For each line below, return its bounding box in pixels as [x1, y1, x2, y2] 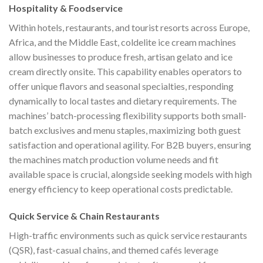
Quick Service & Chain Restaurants [9, 210, 160, 221]
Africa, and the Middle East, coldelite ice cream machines [9, 36, 236, 48]
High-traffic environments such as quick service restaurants [9, 229, 247, 241]
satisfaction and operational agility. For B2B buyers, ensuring [9, 139, 251, 151]
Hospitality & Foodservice [9, 2, 123, 14]
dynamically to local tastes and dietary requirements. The [9, 95, 237, 107]
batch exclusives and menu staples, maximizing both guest [9, 124, 241, 136]
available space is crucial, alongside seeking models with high [9, 168, 252, 180]
